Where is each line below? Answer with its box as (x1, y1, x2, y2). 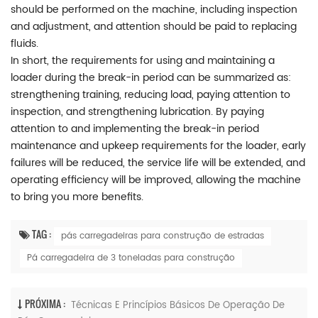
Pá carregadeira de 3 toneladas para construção (27, 251, 235, 265)
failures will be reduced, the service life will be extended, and (11, 154, 305, 171)
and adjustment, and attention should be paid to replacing (11, 18, 297, 35)
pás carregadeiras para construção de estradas (61, 229, 264, 243)
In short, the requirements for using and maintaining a (11, 52, 275, 69)
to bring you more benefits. (11, 188, 143, 205)
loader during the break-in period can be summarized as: (11, 69, 291, 86)
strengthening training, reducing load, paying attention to (11, 86, 290, 103)
